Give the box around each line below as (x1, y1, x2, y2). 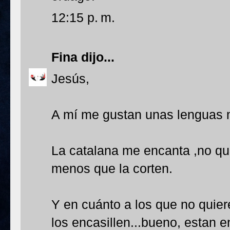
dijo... (78, 50, 114, 64)
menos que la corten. (51, 161, 172, 176)
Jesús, (51, 71, 89, 86)
